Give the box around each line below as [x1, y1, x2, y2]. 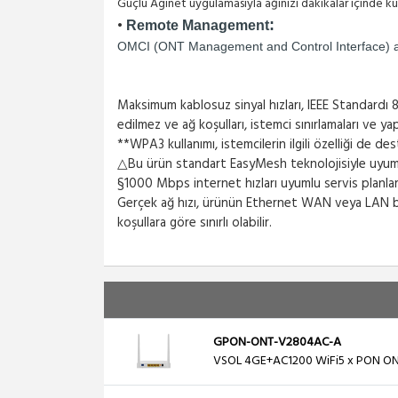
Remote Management [126, 18, 269, 33]
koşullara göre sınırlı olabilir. [117, 212, 272, 234]
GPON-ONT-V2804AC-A [213, 332, 341, 353]
